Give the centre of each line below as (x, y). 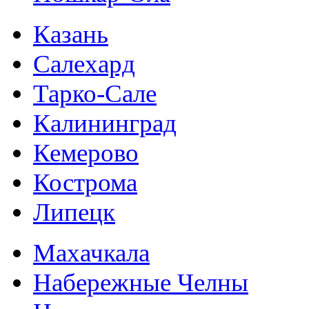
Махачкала (91, 252)
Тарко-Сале (95, 93)
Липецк (74, 212)
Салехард (84, 63)
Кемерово (86, 152)
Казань (71, 34)
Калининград (105, 123)
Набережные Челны (141, 282)
